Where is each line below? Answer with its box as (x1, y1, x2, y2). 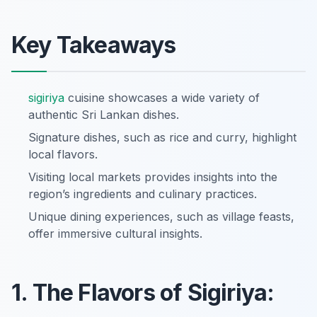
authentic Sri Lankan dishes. (28, 108, 179, 122)
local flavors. (28, 147, 98, 162)
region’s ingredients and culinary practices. (28, 187, 257, 202)
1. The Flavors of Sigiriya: (11, 279, 275, 307)
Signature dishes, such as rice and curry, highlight (28, 130, 296, 145)
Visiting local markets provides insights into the (28, 170, 277, 185)
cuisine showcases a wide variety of (64, 91, 260, 105)
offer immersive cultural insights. (28, 226, 202, 241)
